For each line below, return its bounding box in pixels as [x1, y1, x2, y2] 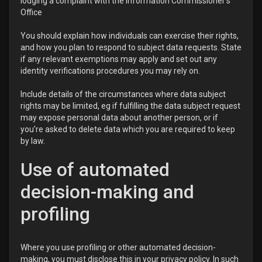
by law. [20, 136, 45, 146]
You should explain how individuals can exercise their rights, [20, 31, 239, 40]
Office [20, 8, 42, 17]
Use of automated [20, 158, 170, 181]
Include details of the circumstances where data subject [20, 89, 226, 99]
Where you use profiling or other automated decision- [20, 243, 216, 252]
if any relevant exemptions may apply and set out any [20, 54, 217, 64]
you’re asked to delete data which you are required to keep [20, 125, 235, 134]
